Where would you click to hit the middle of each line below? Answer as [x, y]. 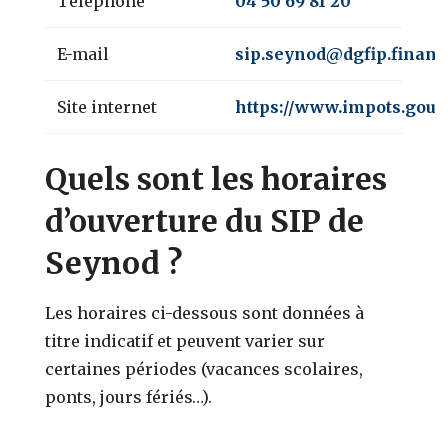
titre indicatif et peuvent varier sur [185, 340]
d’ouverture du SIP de [205, 220]
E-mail [83, 53]
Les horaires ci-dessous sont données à [205, 312]
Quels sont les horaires [216, 178]
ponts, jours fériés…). [129, 396]
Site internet [107, 106]
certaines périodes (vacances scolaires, [204, 368]
